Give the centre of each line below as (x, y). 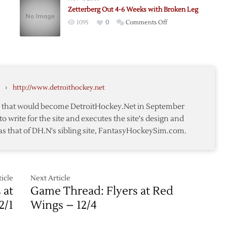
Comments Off (146, 22)
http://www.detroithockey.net (59, 87)
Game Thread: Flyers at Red (102, 191)
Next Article (51, 178)
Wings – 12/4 (64, 205)
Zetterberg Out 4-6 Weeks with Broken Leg (133, 9)
